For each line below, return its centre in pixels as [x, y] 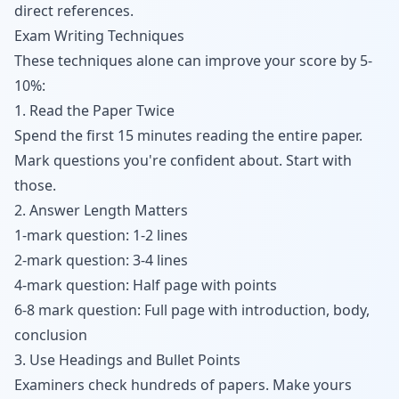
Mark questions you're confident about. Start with [183, 160]
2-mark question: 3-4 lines [101, 260]
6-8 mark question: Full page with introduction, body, [192, 310]
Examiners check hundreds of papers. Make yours [183, 385]
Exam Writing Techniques [99, 36]
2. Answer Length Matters [101, 210]
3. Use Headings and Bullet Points [127, 360]
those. [35, 185]
